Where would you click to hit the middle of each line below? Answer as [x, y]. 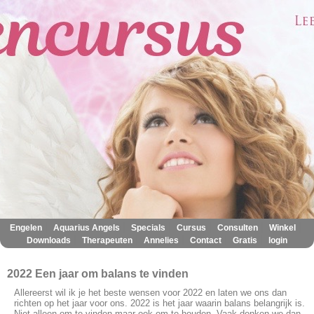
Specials [148, 228]
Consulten [238, 228]
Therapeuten [107, 241]
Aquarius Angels [87, 228]
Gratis [245, 241]
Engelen [26, 228]
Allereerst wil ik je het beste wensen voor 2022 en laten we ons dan [150, 293]
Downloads [49, 241]
